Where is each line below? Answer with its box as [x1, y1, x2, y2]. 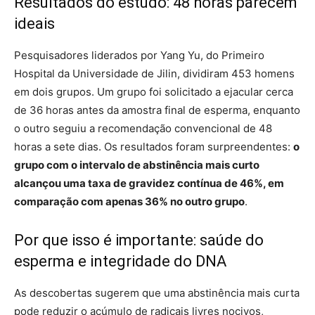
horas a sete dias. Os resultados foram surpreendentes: [14, 140, 293, 153]
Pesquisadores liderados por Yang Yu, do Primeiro [14, 49, 264, 62]
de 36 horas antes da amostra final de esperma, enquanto [14, 103, 300, 117]
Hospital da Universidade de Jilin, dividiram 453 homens [14, 67, 295, 80]
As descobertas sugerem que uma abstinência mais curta [14, 286, 300, 300]
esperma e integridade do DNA [14, 252, 226, 270]
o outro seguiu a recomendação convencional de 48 [14, 122, 272, 135]
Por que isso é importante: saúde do [14, 231, 264, 249]
